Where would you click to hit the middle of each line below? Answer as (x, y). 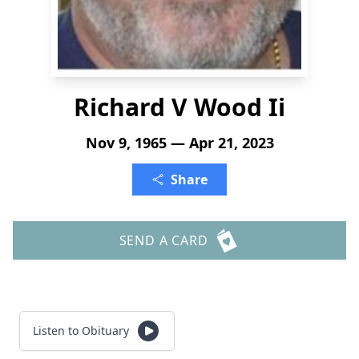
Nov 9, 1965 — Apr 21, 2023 (179, 143)
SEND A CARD (163, 240)
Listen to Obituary (81, 331)
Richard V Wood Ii (179, 107)
